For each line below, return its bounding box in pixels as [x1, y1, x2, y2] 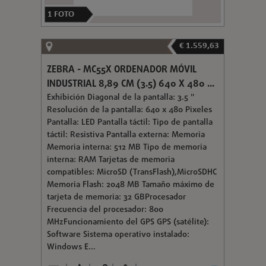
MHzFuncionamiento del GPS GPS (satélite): [46, 216, 209, 229]
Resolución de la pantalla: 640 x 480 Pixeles [46, 103, 212, 116]
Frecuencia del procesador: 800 [46, 203, 163, 216]
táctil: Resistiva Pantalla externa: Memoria [46, 128, 205, 141]
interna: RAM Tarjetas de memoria [46, 153, 175, 166]
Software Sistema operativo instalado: [46, 228, 189, 241]
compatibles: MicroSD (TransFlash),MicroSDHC [46, 166, 217, 179]
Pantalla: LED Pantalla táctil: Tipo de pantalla [46, 116, 213, 129]
